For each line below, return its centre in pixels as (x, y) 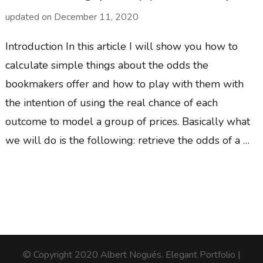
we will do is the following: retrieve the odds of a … (127, 141)
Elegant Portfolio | (203, 255)
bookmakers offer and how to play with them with (124, 84)
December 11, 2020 (96, 17)
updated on (29, 17)
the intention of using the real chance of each (111, 103)
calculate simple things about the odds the (107, 65)
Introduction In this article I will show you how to (121, 47)
